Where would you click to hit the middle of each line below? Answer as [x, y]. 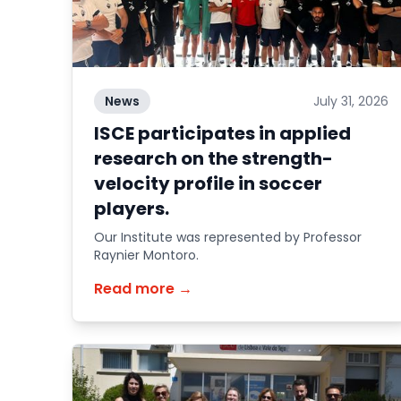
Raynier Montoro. [146, 255]
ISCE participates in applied [222, 133]
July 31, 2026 [350, 101]
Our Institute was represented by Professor [228, 237]
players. [132, 209]
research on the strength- [213, 158]
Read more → [143, 289]
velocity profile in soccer [208, 183]
